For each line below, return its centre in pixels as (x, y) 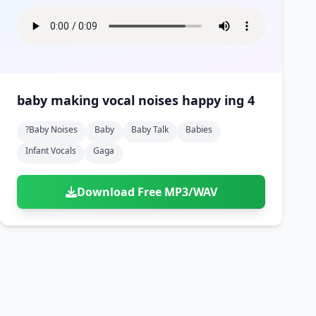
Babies (199, 129)
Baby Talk (150, 129)
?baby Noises (51, 129)
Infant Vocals (51, 151)
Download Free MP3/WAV (147, 192)
